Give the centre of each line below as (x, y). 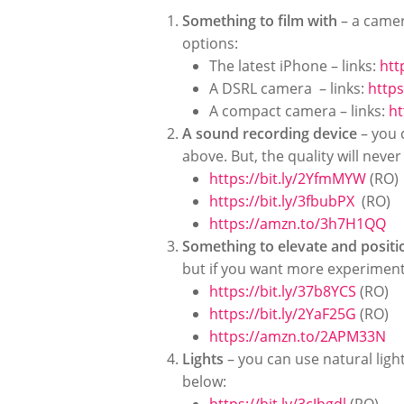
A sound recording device (270, 133)
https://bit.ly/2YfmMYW (288, 179)
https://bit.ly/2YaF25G (283, 314)
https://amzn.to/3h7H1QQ (299, 224)
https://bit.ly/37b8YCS (283, 291)
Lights (203, 359)
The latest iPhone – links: (294, 66)
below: (204, 381)
